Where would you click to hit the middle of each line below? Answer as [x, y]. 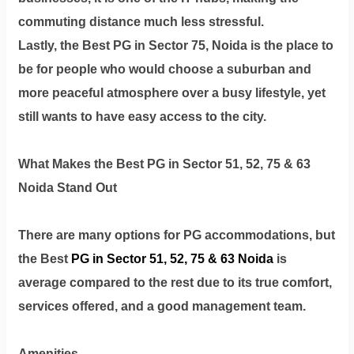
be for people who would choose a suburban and [164, 69]
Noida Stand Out [67, 187]
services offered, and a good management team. [162, 306]
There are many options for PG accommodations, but [176, 235]
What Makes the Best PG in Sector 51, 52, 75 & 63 [164, 164]
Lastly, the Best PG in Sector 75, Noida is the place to [175, 45]
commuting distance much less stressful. [141, 21]
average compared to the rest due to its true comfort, [175, 282]
